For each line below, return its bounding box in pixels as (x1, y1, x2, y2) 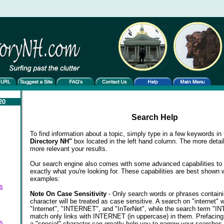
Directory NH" (29, 137, 72, 145)
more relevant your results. (29, 145, 107, 152)
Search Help (131, 113, 178, 121)
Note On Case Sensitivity (29, 190, 106, 197)
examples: (29, 175, 60, 182)
